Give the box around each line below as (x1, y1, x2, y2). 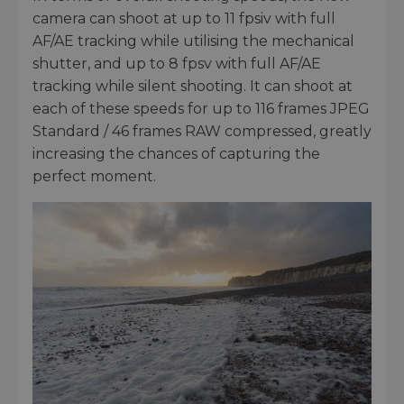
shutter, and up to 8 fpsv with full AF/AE (32, 54, 321, 72)
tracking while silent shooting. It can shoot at (32, 77, 353, 95)
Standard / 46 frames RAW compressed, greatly (32, 122, 372, 140)
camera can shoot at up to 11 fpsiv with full (32, 9, 335, 27)
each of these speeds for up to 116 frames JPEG (32, 99, 370, 117)
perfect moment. (32, 167, 156, 185)
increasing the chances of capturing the (32, 144, 320, 162)
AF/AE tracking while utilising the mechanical (32, 32, 354, 50)
